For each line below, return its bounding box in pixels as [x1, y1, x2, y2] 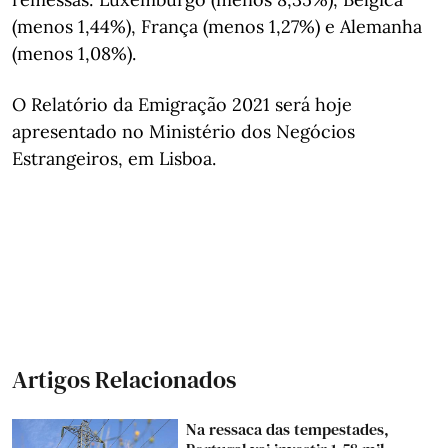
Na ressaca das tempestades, [186, 418, 390, 440]
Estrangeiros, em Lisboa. [12, 147, 216, 170]
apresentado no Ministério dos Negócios [12, 120, 355, 143]
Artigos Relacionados [12, 363, 236, 396]
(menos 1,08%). [12, 42, 136, 65]
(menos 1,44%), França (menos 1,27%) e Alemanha [12, 15, 422, 38]
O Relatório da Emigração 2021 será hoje [12, 93, 352, 116]
